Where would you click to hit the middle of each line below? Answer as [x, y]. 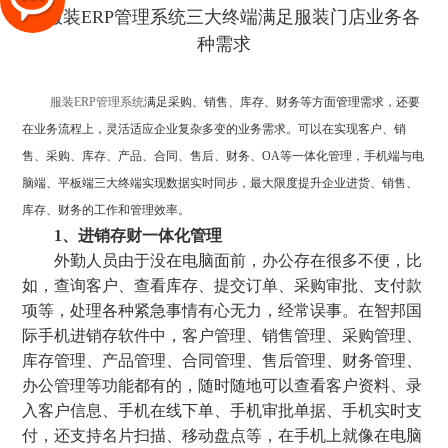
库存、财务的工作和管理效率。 [106, 210]
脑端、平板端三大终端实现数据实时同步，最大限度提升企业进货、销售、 [220, 183]
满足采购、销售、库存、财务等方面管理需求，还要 [282, 102]
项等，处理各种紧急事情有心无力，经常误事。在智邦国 [222, 310]
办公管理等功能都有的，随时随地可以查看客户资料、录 [222, 385]
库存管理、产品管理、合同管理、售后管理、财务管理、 [222, 360]
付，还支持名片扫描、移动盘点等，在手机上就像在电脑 [222, 435]
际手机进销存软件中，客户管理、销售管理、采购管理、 [222, 335]
